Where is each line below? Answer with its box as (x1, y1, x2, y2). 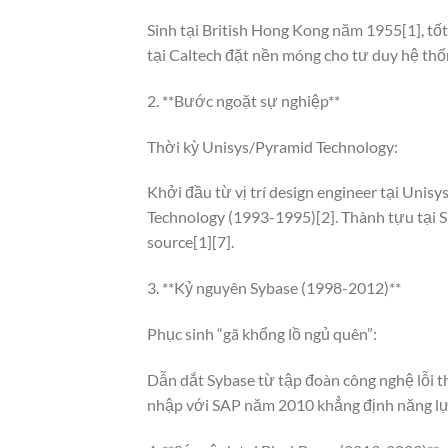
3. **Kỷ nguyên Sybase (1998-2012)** (147, 278, 401, 298)
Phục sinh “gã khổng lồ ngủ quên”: (147, 323, 377, 343)
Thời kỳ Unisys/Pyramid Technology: (147, 136, 398, 156)
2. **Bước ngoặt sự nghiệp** (147, 90, 340, 110)
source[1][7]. (147, 232, 234, 252)
